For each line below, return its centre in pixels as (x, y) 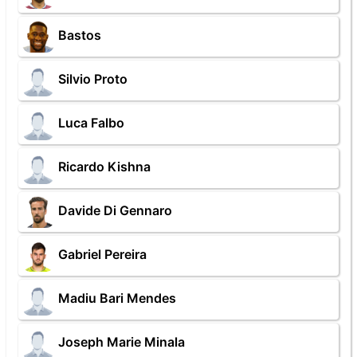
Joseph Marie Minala (122, 342)
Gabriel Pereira (102, 255)
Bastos (80, 35)
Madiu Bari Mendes (117, 298)
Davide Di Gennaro (115, 211)
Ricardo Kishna (104, 167)
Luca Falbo (91, 123)
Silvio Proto (93, 79)
